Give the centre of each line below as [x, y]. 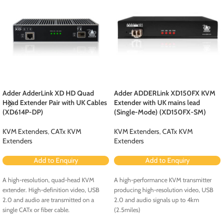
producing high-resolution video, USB [164, 190]
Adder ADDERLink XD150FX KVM [165, 93]
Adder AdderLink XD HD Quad [48, 93]
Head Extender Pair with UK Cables [55, 102]
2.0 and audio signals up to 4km [157, 200]
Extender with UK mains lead [157, 102]
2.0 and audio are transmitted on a [48, 200]
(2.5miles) [127, 210]
